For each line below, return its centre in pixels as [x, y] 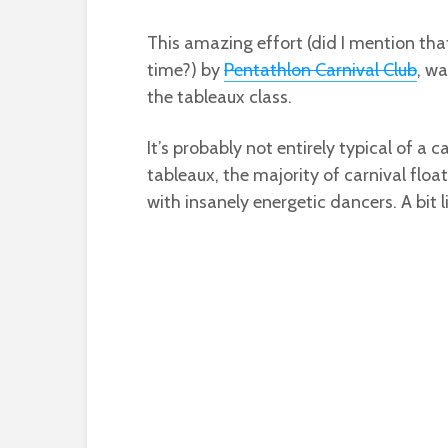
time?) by [185, 70]
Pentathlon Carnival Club [320, 70]
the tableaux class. [219, 97]
